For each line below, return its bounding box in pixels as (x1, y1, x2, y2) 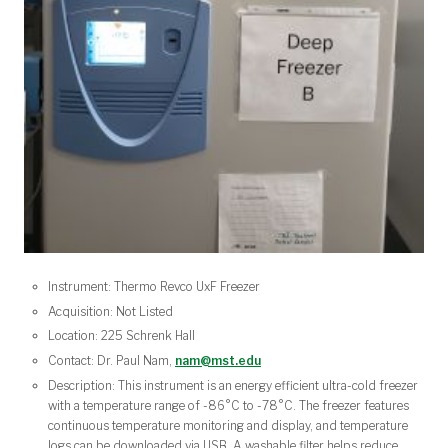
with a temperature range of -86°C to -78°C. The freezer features (48, 397, 409, 413)
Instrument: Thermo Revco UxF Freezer (48, 278, 260, 294)
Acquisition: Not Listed (48, 303, 173, 319)
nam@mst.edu (175, 353, 261, 369)
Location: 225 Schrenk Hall (48, 328, 195, 344)
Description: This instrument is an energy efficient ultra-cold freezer (48, 377, 418, 393)
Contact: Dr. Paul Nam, (48, 353, 175, 369)
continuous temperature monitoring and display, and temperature (48, 417, 408, 433)
